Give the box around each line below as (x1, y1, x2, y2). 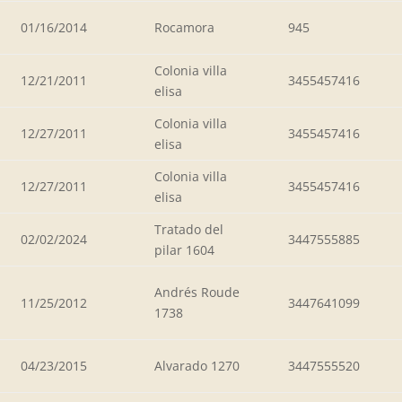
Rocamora (154, 18, 214, 36)
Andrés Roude (154, 283, 240, 301)
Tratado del (154, 220, 223, 238)
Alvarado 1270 (154, 356, 240, 374)
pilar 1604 (154, 240, 214, 258)
